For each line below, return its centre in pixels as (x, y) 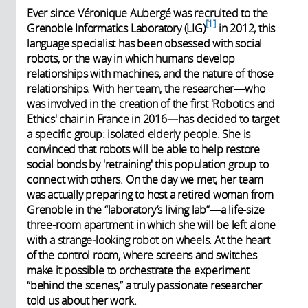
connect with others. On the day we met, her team (145, 179)
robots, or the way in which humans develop (131, 58)
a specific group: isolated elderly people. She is (139, 134)
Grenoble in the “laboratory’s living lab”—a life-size (146, 209)
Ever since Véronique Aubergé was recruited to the (148, 13)
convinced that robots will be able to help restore (143, 149)
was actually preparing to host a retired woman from (150, 194)
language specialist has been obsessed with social (145, 43)
